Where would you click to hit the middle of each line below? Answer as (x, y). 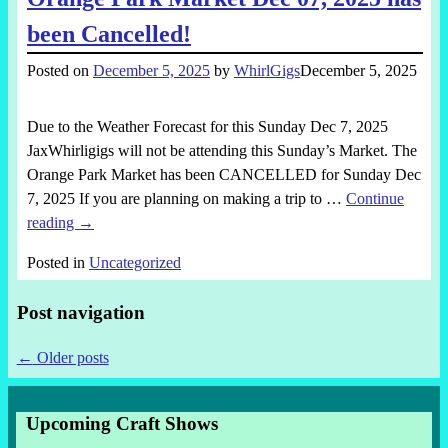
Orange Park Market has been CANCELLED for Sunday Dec (223, 175)
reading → (60, 223)
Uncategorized (134, 263)
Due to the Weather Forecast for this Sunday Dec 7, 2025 (207, 127)
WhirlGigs (266, 71)
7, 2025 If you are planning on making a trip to (176, 199)
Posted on (59, 71)
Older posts (70, 357)
